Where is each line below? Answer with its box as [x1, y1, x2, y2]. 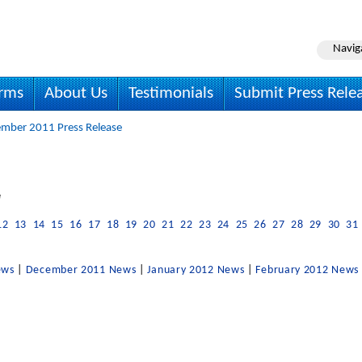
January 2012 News [147, 264, 245, 276]
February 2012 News [255, 264, 360, 276]
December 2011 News [25, 264, 137, 276]
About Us [44, 85, 107, 102]
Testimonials [128, 85, 213, 102]
